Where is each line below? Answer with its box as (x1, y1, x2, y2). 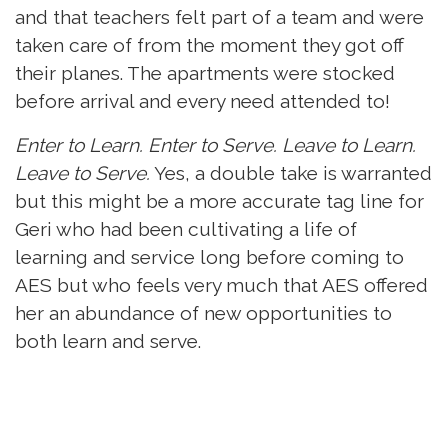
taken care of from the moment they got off (15, 34, 404, 57)
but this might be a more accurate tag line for (15, 190, 424, 213)
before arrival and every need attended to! (15, 90, 395, 113)
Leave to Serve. (15, 162, 150, 185)
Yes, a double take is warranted (150, 162, 432, 185)
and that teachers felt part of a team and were (15, 6, 424, 29)
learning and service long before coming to (15, 246, 404, 269)
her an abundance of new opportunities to (15, 302, 392, 325)
